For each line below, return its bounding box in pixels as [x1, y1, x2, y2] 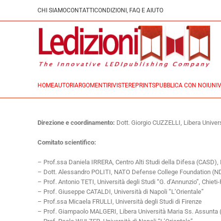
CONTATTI [67, 7, 94, 14]
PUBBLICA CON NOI [155, 82, 208, 89]
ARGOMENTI [74, 82, 108, 89]
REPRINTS [128, 82, 155, 89]
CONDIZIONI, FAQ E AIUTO [94, 7, 163, 14]
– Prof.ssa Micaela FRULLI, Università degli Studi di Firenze [37, 198, 202, 205]
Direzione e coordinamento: [37, 119, 116, 126]
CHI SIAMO [37, 7, 67, 14]
